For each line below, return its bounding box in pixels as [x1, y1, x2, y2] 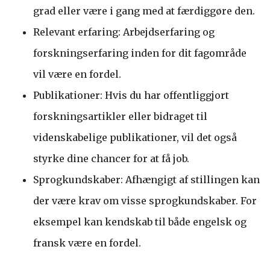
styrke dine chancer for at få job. [33, 152, 189, 165]
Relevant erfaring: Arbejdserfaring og [33, 25, 215, 38]
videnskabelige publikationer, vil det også [33, 131, 237, 143]
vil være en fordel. [33, 67, 121, 80]
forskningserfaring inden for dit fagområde [33, 46, 246, 59]
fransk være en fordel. [33, 236, 141, 249]
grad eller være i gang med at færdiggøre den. [33, 4, 255, 17]
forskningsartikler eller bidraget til [33, 110, 207, 122]
